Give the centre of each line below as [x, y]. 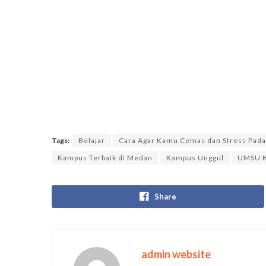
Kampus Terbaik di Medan [105, 158]
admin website [176, 254]
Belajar [92, 141]
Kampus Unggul [195, 158]
